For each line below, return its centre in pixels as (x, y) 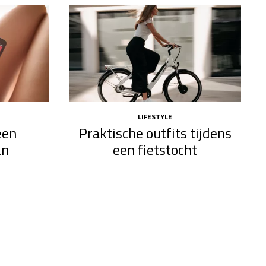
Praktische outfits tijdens (155, 133)
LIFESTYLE (155, 116)
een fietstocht (155, 150)
